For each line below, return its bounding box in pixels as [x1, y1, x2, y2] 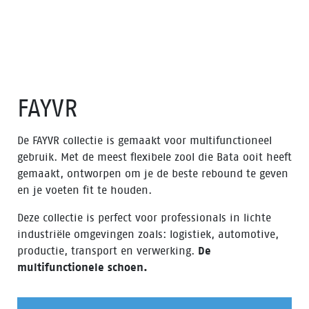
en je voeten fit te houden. [17, 183, 152, 197]
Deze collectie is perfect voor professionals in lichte [17, 211, 271, 224]
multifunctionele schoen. [17, 261, 148, 274]
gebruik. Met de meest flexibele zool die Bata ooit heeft [17, 150, 292, 163]
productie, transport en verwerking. [17, 244, 198, 257]
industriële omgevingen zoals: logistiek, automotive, [17, 228, 279, 241]
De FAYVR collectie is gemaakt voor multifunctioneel [17, 134, 272, 147]
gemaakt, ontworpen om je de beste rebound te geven [17, 167, 288, 180]
